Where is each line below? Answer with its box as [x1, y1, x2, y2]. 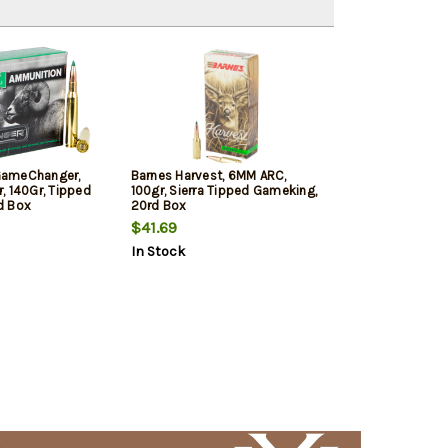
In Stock [130, 243, 185, 261]
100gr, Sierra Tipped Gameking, [130, 183, 317, 199]
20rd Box [130, 198, 187, 214]
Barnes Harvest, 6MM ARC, [130, 168, 287, 184]
